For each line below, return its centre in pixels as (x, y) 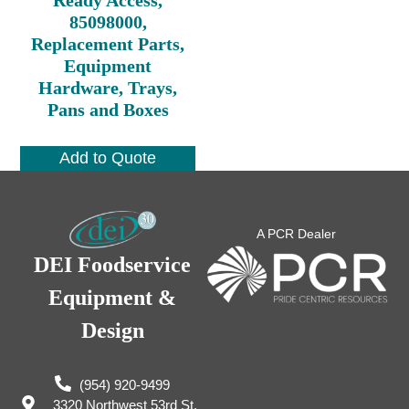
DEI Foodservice (113, 265)
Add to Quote (108, 157)
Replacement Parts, (108, 43)
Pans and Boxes (108, 109)
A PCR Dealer (297, 234)
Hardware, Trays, (108, 87)
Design (112, 331)
